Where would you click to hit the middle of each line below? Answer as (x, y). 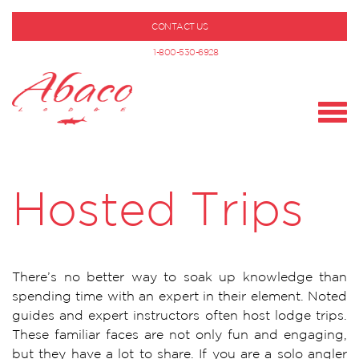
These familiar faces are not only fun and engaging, (179, 334)
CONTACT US (179, 26)
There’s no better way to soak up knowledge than (179, 276)
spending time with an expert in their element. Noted (179, 296)
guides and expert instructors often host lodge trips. (179, 315)
